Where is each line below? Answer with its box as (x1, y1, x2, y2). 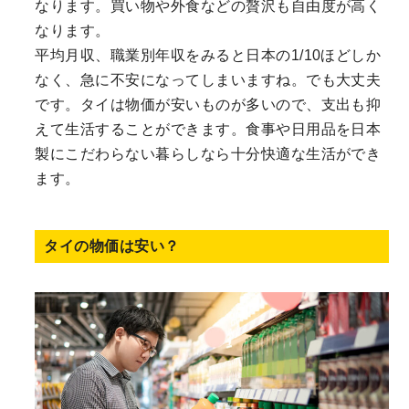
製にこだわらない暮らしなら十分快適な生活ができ (35, 145, 382, 162)
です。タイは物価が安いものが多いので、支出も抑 (35, 96, 382, 112)
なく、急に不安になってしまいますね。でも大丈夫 (35, 71, 382, 88)
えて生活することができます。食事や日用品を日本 (35, 121, 382, 137)
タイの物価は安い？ (44, 237, 180, 254)
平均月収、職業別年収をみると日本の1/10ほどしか (35, 47, 382, 63)
